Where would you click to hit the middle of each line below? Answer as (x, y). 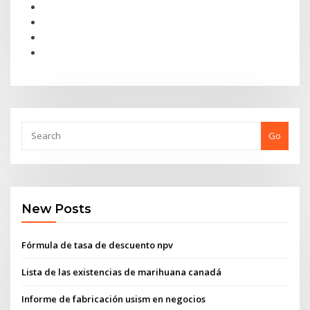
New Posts (57, 209)
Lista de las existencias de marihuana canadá (122, 272)
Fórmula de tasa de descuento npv (98, 245)
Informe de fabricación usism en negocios (114, 299)
